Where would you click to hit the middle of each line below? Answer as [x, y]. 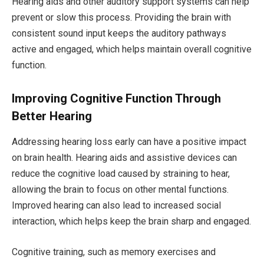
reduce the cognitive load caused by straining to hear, [121, 174]
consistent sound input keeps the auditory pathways [119, 34]
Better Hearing [52, 116]
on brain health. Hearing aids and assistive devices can [124, 158]
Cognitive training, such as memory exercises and [114, 252]
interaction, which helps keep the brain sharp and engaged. [131, 222]
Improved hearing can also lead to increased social [116, 206]
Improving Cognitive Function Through [116, 98]
